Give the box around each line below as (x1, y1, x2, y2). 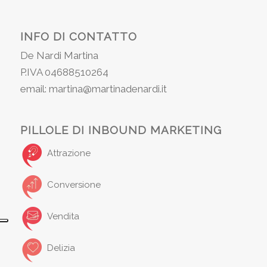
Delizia (46, 243, 75, 254)
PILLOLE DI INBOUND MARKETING (20, 123, 222, 137)
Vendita (46, 211, 79, 222)
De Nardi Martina (20, 49, 98, 61)
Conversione (46, 179, 101, 191)
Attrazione (46, 148, 91, 159)
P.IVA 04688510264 (20, 66, 108, 78)
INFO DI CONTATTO (20, 29, 137, 43)
